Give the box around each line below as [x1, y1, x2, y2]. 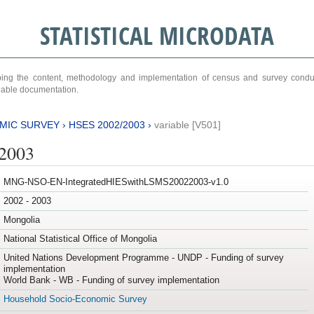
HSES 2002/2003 [68, 118, 145, 130]
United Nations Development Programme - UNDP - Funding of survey [3, 252, 284, 264]
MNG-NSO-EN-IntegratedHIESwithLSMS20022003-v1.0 [3, 177, 228, 188]
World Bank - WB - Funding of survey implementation [3, 275, 219, 286]
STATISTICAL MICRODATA [39, 19, 274, 52]
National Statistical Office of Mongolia [3, 233, 157, 245]
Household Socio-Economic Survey [3, 294, 147, 305]
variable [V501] [153, 118, 221, 130]
